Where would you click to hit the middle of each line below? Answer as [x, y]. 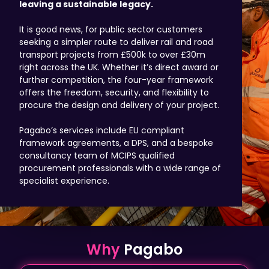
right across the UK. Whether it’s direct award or [119, 67]
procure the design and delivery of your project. [119, 105]
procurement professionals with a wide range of [120, 168]
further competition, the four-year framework [116, 80]
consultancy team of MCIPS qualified [97, 155]
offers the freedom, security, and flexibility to [114, 92]
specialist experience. [64, 180]
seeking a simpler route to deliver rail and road [116, 42]
